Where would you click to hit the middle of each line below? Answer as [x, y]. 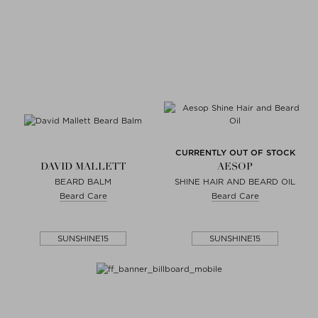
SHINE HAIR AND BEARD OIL [235, 182]
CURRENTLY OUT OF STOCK [235, 153]
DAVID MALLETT [83, 166]
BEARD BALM [83, 182]
